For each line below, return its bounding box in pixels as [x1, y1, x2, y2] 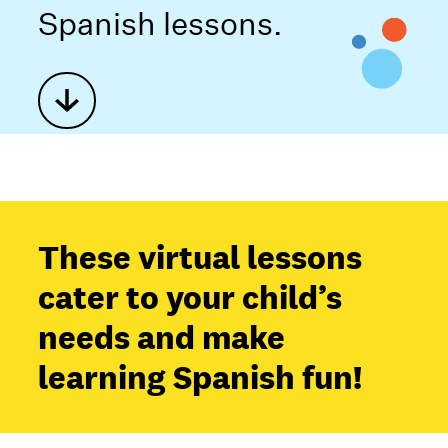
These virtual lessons [38, 235, 363, 278]
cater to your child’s [38, 275, 343, 318]
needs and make [38, 315, 286, 358]
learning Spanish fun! [38, 355, 363, 398]
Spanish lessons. [38, 5, 284, 44]
